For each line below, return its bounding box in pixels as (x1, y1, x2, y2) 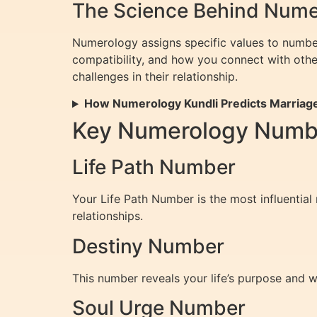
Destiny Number (72, 234, 224, 258)
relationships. (72, 209, 143, 224)
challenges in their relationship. (72, 69, 238, 84)
